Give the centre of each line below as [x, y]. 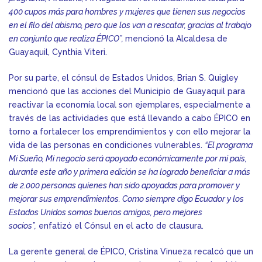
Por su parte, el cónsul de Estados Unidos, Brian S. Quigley [124, 78]
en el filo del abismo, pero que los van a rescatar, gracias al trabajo [130, 25]
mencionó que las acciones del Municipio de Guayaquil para [127, 92]
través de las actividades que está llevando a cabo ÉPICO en [130, 118]
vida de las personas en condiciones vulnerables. [107, 145]
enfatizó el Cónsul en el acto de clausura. [120, 226]
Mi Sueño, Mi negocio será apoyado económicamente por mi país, [128, 159]
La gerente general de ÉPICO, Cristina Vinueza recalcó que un [131, 252]
